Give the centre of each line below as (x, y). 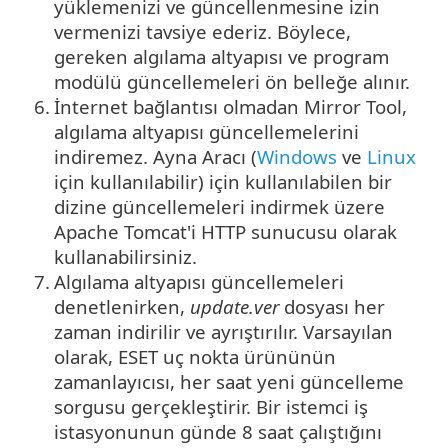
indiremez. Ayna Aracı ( (155, 157)
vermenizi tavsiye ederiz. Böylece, (202, 32)
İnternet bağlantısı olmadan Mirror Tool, (230, 107)
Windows (297, 157)
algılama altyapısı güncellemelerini (206, 132)
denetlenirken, (122, 307)
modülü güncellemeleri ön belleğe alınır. (232, 82)
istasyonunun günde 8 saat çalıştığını (218, 432)
